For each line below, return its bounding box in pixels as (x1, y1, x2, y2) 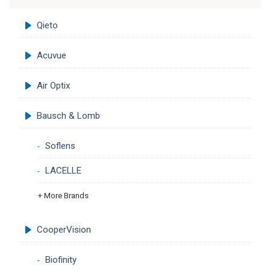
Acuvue (37, 50, 66, 61)
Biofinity (45, 254, 77, 265)
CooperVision (37, 224, 91, 235)
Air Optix (37, 80, 70, 92)
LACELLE (45, 165, 81, 177)
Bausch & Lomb (37, 110, 100, 122)
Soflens (45, 140, 75, 152)
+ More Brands (38, 190, 89, 201)
